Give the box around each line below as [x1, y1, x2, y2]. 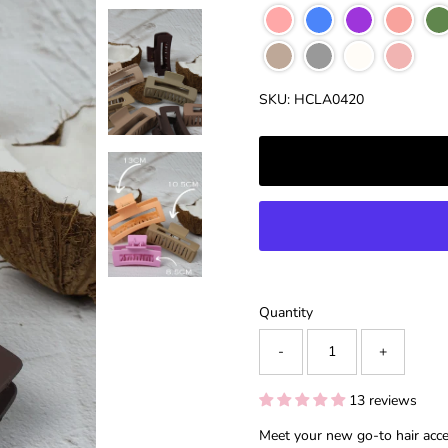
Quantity [258, 302, 313, 322]
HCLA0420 [293, 89, 364, 109]
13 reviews [348, 390, 417, 410]
